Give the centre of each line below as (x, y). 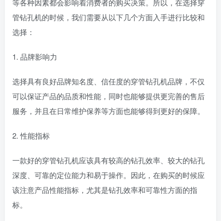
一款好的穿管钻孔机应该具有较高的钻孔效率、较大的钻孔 (109, 160)
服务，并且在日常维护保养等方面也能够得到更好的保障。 (109, 111)
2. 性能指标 (31, 135)
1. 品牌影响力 (35, 56)
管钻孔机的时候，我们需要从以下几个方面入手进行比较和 (109, 17)
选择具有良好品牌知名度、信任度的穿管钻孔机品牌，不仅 (109, 81)
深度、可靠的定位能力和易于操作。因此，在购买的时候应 (109, 175)
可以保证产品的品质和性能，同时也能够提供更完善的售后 (109, 96)
